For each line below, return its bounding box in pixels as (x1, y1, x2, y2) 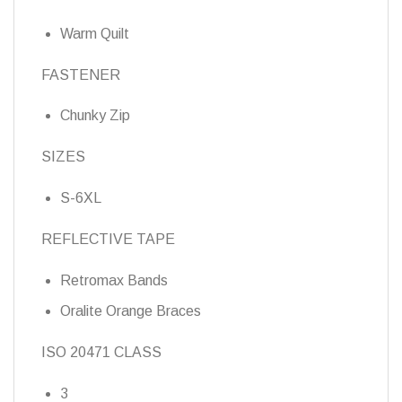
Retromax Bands (59, 272, 168, 288)
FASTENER (41, 66, 120, 83)
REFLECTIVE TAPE (41, 231, 175, 247)
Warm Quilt (59, 25, 129, 41)
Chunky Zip (59, 108, 130, 124)
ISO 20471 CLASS (41, 345, 162, 361)
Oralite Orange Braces (59, 303, 201, 319)
